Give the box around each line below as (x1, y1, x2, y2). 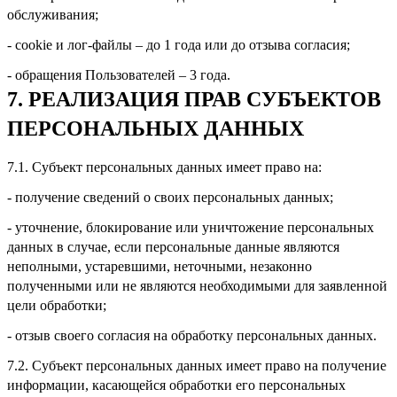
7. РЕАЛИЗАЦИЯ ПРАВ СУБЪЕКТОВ (7, 87, 381, 111)
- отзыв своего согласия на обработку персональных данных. (7, 327, 377, 343)
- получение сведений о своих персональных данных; (7, 189, 333, 205)
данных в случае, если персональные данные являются (7, 238, 339, 254)
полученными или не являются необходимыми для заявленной (7, 277, 387, 293)
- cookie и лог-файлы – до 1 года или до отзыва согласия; (7, 36, 350, 52)
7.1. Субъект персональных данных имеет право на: (7, 159, 322, 175)
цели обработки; (7, 297, 106, 313)
